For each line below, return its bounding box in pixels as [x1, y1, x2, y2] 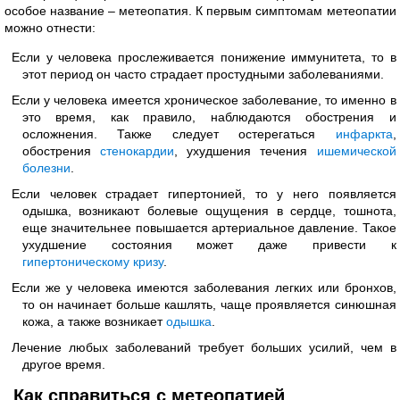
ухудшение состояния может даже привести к [22, 237, 396, 252]
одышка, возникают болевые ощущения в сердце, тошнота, [22, 204, 396, 218]
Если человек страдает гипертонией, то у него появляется [12, 187, 396, 201]
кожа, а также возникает [22, 314, 166, 329]
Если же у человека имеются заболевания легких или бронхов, [12, 280, 396, 295]
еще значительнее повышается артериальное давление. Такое [22, 221, 396, 235]
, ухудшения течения [174, 144, 317, 158]
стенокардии [100, 144, 175, 158]
